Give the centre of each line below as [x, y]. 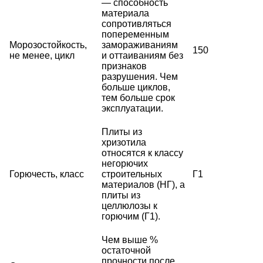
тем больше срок [138, 97]
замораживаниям [140, 45]
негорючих [125, 163]
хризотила [124, 142]
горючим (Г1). [131, 216]
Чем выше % [130, 240]
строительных [132, 174]
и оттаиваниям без [142, 55]
